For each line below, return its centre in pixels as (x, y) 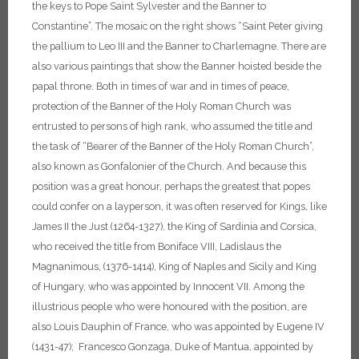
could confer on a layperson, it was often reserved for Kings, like (179, 206)
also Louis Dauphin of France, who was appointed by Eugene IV (178, 327)
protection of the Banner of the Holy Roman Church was (161, 106)
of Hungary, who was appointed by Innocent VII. (141, 286)
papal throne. (63, 86)
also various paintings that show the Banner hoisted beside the (177, 66)
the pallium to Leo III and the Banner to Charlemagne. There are (179, 46)
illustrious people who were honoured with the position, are (169, 307)
